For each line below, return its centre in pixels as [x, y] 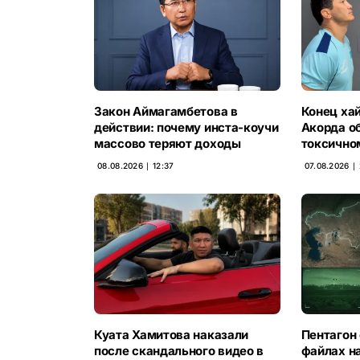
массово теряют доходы [168, 144]
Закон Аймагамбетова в [166, 112]
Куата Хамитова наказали [172, 334]
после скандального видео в [179, 350]
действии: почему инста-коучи [186, 128]
